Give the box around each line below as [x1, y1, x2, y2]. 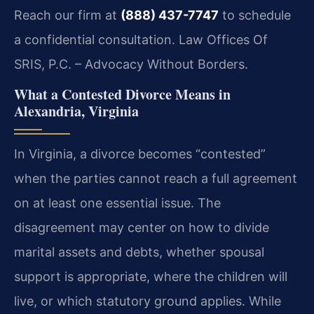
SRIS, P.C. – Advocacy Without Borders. [14, 56, 248, 71]
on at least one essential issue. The [14, 196, 221, 211]
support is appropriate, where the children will [14, 269, 287, 285]
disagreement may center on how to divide [14, 220, 269, 235]
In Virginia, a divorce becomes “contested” [14, 146, 266, 162]
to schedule [219, 7, 291, 22]
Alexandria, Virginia [14, 101, 139, 122]
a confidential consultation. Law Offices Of [14, 32, 268, 47]
